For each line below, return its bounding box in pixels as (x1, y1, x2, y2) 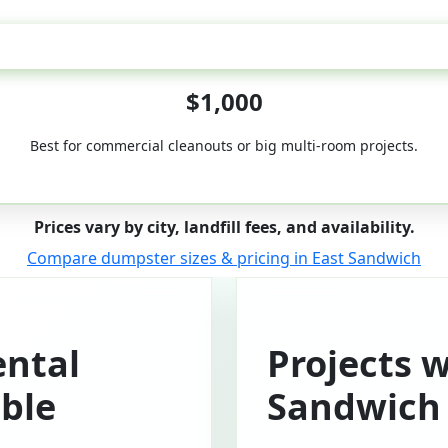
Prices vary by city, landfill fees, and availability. (33, 216, 415, 238)
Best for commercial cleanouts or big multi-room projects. (30, 136, 418, 155)
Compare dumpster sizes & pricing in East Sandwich (27, 247, 421, 269)
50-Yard (191, 34, 257, 58)
